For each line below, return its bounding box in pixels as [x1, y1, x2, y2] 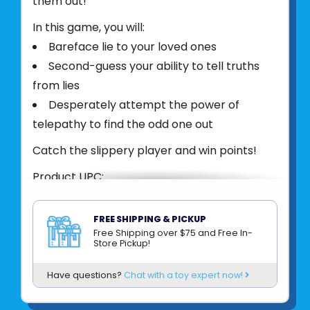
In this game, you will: [33, 19, 145, 35]
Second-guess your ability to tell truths [48, 57, 259, 74]
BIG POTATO [118, 194, 185, 211]
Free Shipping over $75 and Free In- [93, 226, 253, 239]
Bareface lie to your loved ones [48, 38, 219, 55]
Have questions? [47, 268, 124, 281]
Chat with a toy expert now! [124, 268, 245, 281]
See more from [33, 194, 118, 211]
